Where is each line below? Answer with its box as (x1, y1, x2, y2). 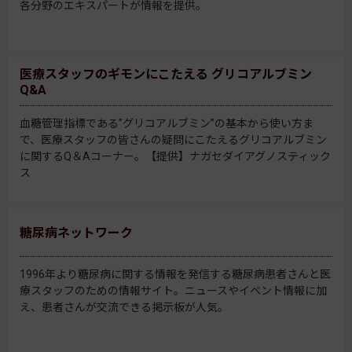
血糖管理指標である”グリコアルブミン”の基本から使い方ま (20, 117, 313, 130)
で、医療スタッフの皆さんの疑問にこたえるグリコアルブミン (20, 134, 327, 147)
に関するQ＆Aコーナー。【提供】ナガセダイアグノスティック (20, 150, 331, 163)
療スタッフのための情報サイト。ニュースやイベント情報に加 (20, 284, 327, 298)
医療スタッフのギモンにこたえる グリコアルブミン (20, 66, 312, 82)
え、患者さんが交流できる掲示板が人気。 (20, 301, 229, 314)
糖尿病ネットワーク (20, 225, 133, 240)
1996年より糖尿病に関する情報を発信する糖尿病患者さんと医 (20, 268, 331, 281)
